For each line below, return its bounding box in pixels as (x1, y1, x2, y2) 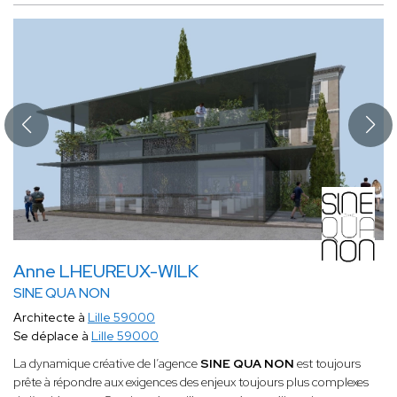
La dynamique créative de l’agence (13, 355, 200, 372)
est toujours (297, 355, 361, 372)
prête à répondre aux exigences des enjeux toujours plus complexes (13, 374, 369, 391)
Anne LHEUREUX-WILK (13, 260, 198, 284)
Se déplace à (13, 328, 91, 345)
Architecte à (13, 309, 88, 326)
